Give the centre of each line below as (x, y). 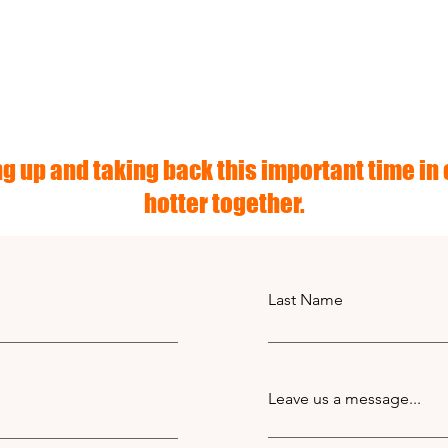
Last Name (305, 299)
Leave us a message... (344, 398)
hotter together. (224, 203)
